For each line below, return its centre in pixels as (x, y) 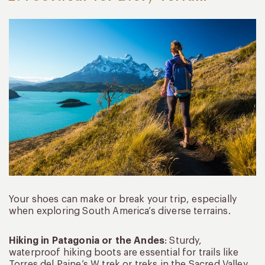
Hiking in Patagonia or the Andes (87, 241)
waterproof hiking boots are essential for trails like (124, 253)
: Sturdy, (183, 241)
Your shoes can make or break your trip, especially (123, 200)
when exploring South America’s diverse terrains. (120, 211)
